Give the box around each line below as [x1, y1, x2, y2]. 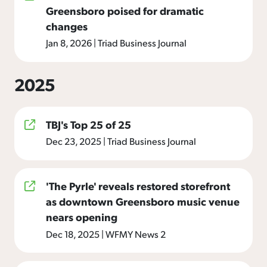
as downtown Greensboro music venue [46, 194, 240, 209]
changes [46, 18, 88, 33]
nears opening [46, 210, 117, 224]
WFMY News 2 [104, 227, 166, 240]
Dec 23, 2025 [46, 135, 103, 148]
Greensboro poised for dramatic [46, 3, 204, 17]
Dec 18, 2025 [46, 227, 101, 240]
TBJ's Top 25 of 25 [46, 117, 131, 131]
